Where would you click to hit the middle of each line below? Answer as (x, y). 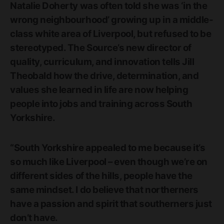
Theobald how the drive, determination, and (104, 76)
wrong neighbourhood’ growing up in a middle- (112, 20)
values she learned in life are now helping (99, 90)
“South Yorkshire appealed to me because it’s (108, 148)
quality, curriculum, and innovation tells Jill (102, 62)
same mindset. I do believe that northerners (104, 190)
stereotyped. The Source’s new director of (101, 48)
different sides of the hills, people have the (101, 176)
